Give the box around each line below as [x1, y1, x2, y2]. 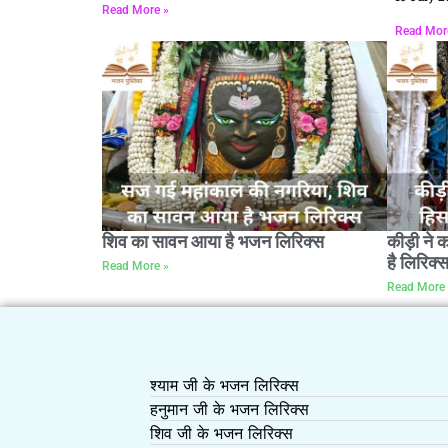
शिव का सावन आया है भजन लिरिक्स [102, 230, 324, 252]
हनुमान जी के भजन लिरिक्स [150, 398, 310, 419]
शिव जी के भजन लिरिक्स [150, 422, 294, 443]
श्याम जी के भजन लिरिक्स [150, 374, 300, 395]
